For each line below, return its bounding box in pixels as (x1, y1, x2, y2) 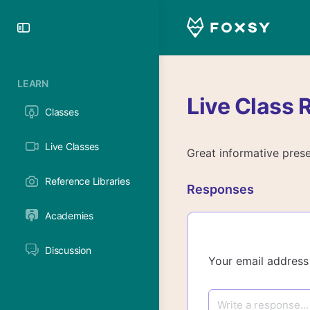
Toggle (31, 17, 84, 37)
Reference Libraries (45, 175, 130, 187)
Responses (187, 182, 254, 197)
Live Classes (45, 140, 100, 152)
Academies (45, 210, 93, 221)
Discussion (45, 244, 91, 256)
